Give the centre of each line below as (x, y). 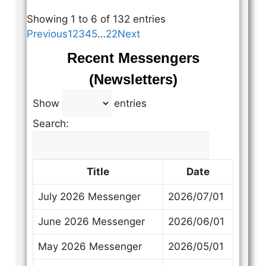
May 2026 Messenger (90, 246)
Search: (51, 123)
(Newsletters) (133, 79)
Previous (47, 34)
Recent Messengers (133, 58)
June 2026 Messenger (91, 221)
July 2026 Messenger (89, 196)
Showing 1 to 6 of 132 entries (96, 19)
